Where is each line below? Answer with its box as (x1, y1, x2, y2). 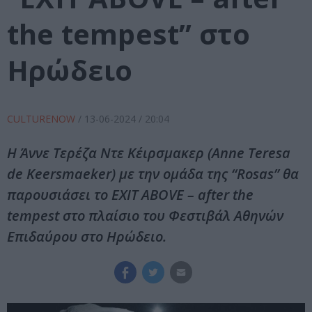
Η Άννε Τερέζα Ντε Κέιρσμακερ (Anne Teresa (7, 143, 290, 163)
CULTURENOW (7, 112, 78, 126)
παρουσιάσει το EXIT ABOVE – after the (7, 185, 253, 205)
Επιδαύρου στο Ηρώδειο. (7, 227, 166, 247)
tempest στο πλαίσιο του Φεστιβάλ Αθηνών (7, 206, 283, 226)
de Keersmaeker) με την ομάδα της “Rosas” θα (7, 164, 299, 184)
